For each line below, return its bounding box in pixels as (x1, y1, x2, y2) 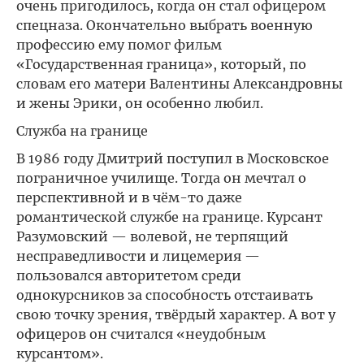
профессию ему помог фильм (16, 37, 222, 53)
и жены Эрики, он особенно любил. (16, 95, 263, 111)
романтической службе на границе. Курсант (16, 209, 323, 225)
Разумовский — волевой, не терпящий (16, 228, 288, 245)
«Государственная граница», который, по (16, 56, 306, 72)
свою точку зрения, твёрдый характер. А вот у (16, 306, 336, 323)
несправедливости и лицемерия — (16, 248, 260, 264)
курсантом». (16, 345, 103, 362)
